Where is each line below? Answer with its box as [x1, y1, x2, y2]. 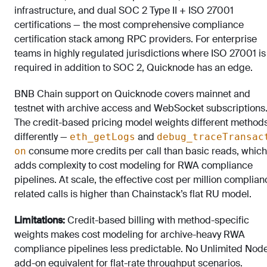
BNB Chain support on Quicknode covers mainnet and [14, 87, 250, 100]
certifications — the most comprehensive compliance [14, 18, 244, 31]
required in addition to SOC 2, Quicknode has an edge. [14, 61, 253, 74]
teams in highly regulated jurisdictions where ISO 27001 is [14, 46, 266, 60]
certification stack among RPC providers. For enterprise [14, 32, 257, 45]
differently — [14, 130, 70, 143]
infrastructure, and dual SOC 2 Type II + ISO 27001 [14, 4, 234, 17]
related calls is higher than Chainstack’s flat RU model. [14, 187, 252, 200]
